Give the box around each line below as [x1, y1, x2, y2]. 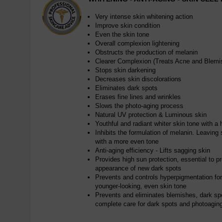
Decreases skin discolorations [95, 75, 181, 83]
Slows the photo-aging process [95, 102, 183, 110]
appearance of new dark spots [95, 165, 181, 172]
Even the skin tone [95, 31, 149, 38]
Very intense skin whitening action [95, 13, 193, 20]
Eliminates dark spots [95, 84, 158, 92]
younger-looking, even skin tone [95, 182, 186, 190]
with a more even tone [95, 138, 159, 145]
